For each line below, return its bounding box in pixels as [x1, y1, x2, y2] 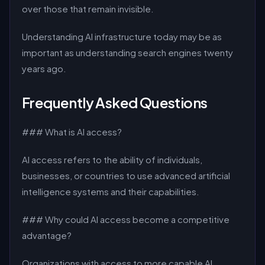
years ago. [22, 63, 66, 74]
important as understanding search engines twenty [22, 47, 233, 58]
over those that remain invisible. [22, 3, 154, 14]
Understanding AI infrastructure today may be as [22, 31, 222, 42]
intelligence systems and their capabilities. [22, 186, 199, 197]
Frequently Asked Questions [22, 93, 208, 111]
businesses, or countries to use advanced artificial [22, 170, 230, 181]
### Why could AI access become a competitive [22, 214, 230, 225]
